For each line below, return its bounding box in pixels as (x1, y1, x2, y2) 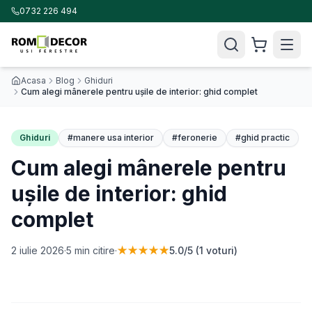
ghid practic (241, 132, 290, 143)
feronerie (178, 132, 218, 143)
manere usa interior (73, 132, 155, 143)
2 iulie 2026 (11, 244, 64, 256)
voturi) (203, 244, 237, 256)
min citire (72, 244, 115, 256)
